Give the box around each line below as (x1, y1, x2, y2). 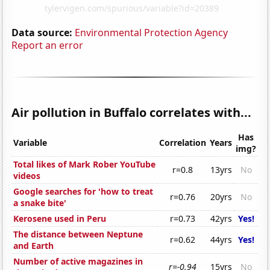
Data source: (11, 25, 73, 39)
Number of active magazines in (13, 256, 143, 268)
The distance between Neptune (13, 228, 143, 240)
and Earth (13, 240, 54, 252)
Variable (13, 137, 48, 149)
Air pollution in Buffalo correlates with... (11, 104, 252, 121)
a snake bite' (13, 197, 67, 209)
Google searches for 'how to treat (13, 186, 154, 198)
